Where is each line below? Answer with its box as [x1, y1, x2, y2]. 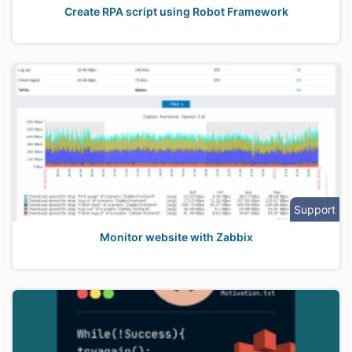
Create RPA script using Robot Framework [64, 5, 288, 18]
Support [294, 203, 335, 216]
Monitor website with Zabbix [99, 230, 253, 244]
